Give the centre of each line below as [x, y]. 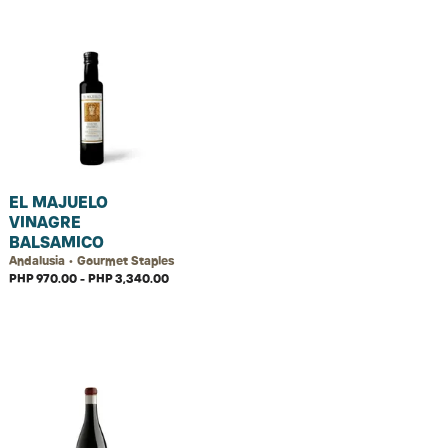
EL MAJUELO [58, 202]
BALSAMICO [56, 242]
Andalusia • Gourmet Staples [91, 260]
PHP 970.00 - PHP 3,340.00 [89, 278]
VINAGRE [45, 222]
